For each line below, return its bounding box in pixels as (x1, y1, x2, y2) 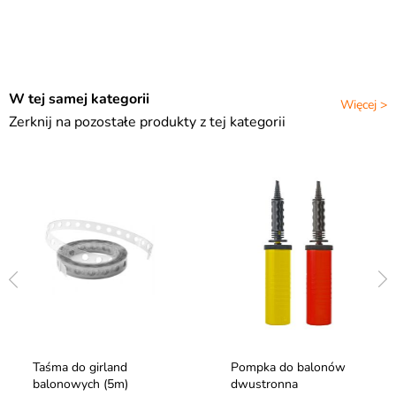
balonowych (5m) (33, 376, 128, 393)
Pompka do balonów (231, 359, 346, 377)
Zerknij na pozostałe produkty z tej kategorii (9, 112, 286, 133)
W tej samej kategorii (9, 89, 149, 110)
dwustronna (231, 376, 298, 393)
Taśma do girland (33, 359, 127, 377)
